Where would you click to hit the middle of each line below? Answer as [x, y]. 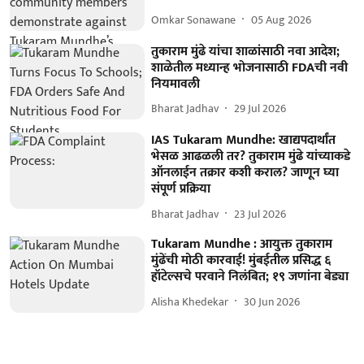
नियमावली [176, 84]
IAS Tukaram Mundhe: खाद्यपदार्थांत [244, 141]
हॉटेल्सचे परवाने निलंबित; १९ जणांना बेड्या [250, 277]
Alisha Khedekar [190, 301]
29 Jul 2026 [260, 109]
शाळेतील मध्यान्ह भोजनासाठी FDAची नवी [250, 67]
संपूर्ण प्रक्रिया [181, 189]
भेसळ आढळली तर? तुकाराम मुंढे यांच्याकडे [251, 157]
